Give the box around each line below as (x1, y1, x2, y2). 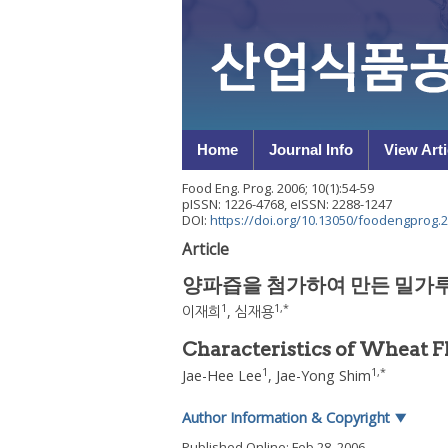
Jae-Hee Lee (182, 366, 262, 385)
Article (182, 238, 229, 260)
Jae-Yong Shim (276, 366, 371, 385)
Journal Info (269, 141, 353, 158)
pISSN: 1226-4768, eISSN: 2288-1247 (182, 195, 392, 213)
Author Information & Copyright (182, 408, 394, 427)
